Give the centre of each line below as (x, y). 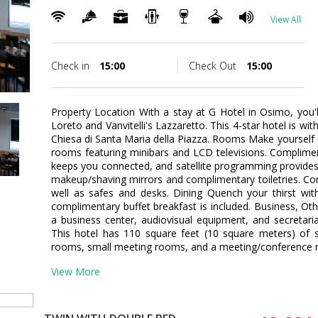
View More (76, 272)
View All (286, 20)
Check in (72, 66)
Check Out (214, 66)
